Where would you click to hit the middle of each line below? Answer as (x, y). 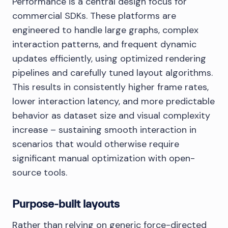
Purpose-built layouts (66, 203)
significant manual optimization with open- (104, 158)
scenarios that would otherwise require (96, 144)
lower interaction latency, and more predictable (113, 101)
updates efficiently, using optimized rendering (109, 58)
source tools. (40, 172)
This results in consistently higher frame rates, (110, 87)
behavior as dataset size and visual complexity (111, 115)
